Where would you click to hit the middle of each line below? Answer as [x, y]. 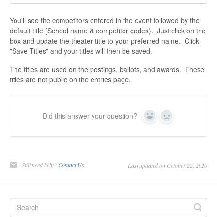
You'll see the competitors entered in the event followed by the [105, 21]
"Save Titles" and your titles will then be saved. [81, 51]
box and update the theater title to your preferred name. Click [104, 41]
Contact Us [71, 165]
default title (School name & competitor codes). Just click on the [108, 31]
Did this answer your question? [90, 116]
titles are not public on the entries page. [70, 80]
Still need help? [40, 165]
